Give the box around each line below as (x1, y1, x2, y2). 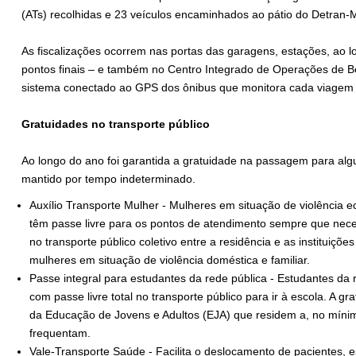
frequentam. (29, 327, 91, 340)
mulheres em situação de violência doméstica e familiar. (29, 253, 310, 267)
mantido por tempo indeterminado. (21, 172, 199, 186)
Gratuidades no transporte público (21, 118, 210, 131)
